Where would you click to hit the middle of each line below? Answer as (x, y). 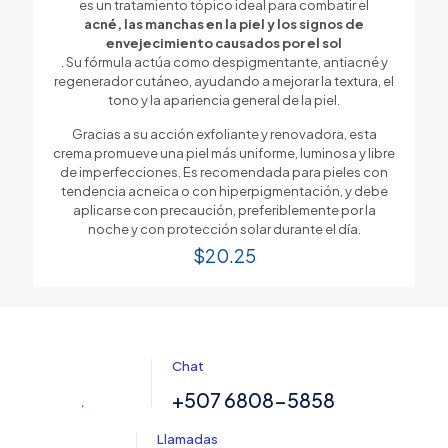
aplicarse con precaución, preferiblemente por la (224, 209)
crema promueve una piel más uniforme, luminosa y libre (224, 152)
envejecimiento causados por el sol (224, 42)
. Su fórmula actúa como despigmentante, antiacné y (224, 61)
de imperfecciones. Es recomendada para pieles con (224, 171)
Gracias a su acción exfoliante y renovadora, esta (224, 133)
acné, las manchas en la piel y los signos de (224, 23)
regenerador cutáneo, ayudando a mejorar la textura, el (224, 80)
